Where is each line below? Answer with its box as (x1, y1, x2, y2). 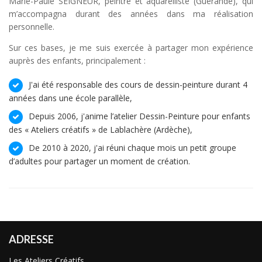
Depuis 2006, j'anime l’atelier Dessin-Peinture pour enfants (29, 110, 250, 122)
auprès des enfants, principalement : (9, 54, 146, 66)
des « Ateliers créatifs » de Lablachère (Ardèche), (9, 123, 192, 135)
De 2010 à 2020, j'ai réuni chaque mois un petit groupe (29, 142, 236, 153)
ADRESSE (9, 232, 54, 246)
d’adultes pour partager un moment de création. (9, 155, 190, 167)
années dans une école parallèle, (9, 92, 132, 104)
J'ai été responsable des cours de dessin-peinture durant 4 (29, 78, 247, 90)
